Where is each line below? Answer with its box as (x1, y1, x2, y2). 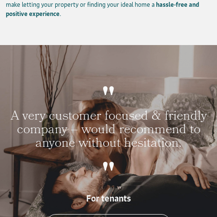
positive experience (6, 10, 60, 17)
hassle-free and (156, 1, 199, 8)
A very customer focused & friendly (10, 106, 207, 128)
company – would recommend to (16, 120, 201, 141)
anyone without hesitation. (35, 133, 182, 155)
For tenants (86, 193, 131, 203)
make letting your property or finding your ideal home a (6, 1, 156, 8)
